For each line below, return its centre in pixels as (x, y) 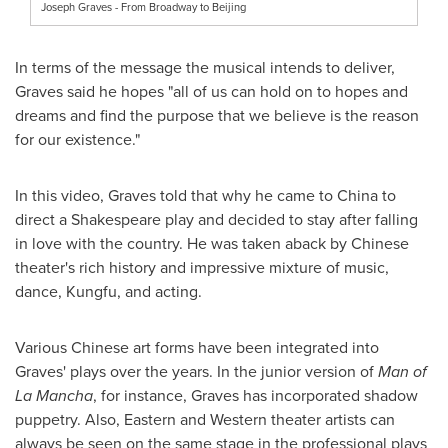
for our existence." (77, 140)
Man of (400, 372)
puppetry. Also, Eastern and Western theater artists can (205, 420)
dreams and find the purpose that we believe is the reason (217, 116)
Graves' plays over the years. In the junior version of (194, 372)
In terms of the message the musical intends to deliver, (205, 68)
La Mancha (54, 396)
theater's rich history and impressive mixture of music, (202, 268)
